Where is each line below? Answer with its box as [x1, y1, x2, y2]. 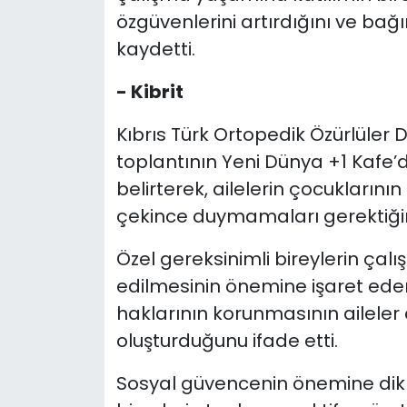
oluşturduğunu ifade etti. [115, 328, 338, 354]
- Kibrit [115, 79, 184, 105]
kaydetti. [115, 36, 195, 63]
